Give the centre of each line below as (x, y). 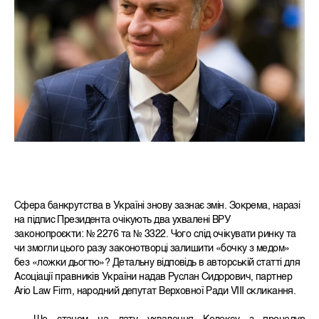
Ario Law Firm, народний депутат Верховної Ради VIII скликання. (155, 292)
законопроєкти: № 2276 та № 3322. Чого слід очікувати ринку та (155, 235)
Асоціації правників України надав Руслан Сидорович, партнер (153, 277)
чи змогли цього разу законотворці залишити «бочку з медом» (152, 249)
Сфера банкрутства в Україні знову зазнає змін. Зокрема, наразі (157, 206)
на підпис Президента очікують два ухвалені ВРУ (122, 220)
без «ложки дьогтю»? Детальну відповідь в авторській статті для (157, 263)
